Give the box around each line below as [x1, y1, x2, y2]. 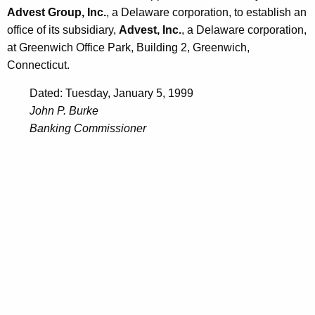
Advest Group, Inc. [7, 6, 106, 19]
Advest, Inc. [119, 24, 181, 37]
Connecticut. [7, 59, 70, 72]
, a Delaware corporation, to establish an [106, 6, 307, 19]
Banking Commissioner [30, 122, 146, 135]
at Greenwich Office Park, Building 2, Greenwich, [7, 41, 250, 54]
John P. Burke [30, 105, 98, 117]
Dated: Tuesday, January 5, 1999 [30, 87, 193, 100]
